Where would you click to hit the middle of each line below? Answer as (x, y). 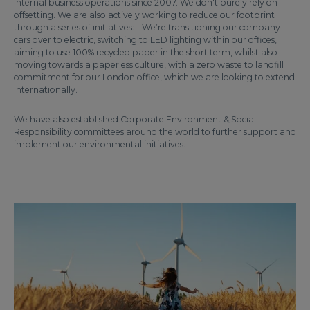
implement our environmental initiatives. (100, 145)
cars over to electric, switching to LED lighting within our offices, (145, 40)
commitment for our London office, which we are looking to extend (154, 77)
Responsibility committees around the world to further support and (155, 132)
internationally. (46, 90)
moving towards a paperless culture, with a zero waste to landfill (149, 65)
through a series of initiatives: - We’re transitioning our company (147, 28)
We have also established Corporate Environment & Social (135, 120)
